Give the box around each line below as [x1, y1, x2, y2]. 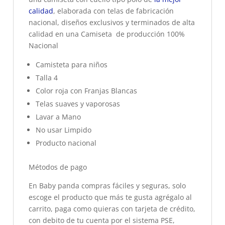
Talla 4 [36, 73, 58, 82]
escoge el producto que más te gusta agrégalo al [29, 192, 192, 202]
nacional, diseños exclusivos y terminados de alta [29, 18, 195, 27]
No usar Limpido [36, 125, 91, 135]
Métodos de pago [29, 162, 87, 172]
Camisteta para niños [36, 60, 107, 69]
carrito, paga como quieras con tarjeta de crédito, [29, 204, 195, 213]
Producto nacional [36, 138, 96, 148]
